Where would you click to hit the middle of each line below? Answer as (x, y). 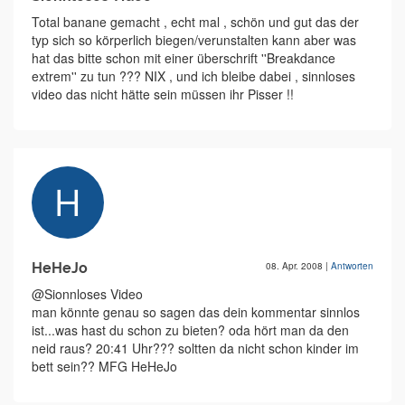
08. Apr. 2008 (296, 266)
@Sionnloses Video (87, 294)
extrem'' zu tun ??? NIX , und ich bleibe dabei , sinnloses (193, 76)
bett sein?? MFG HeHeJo (104, 367)
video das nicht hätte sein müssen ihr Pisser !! (163, 94)
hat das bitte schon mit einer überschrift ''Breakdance (184, 58)
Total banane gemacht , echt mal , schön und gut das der (195, 22)
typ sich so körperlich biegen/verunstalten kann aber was (194, 40)
